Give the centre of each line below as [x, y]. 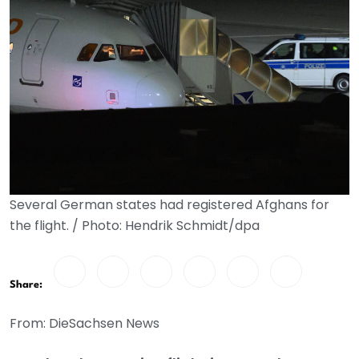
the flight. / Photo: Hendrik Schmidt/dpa [135, 226]
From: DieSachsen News [85, 323]
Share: [26, 285]
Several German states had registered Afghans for [169, 205]
